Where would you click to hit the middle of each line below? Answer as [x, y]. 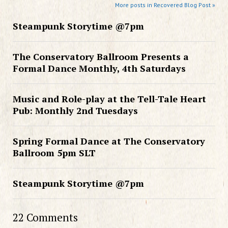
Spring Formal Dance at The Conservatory [109, 141]
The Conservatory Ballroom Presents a [101, 56]
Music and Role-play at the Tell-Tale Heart [109, 98]
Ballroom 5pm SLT [54, 152]
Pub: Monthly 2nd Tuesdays [75, 110]
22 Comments [45, 217]
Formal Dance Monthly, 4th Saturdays [99, 68]
